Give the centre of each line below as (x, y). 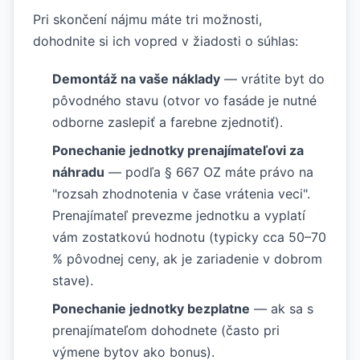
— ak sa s (282, 308)
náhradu (78, 172)
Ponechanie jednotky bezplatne (151, 308)
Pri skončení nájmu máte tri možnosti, (147, 19)
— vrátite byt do (272, 78)
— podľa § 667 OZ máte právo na (209, 172)
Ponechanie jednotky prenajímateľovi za (178, 150)
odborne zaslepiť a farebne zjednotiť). (168, 122)
